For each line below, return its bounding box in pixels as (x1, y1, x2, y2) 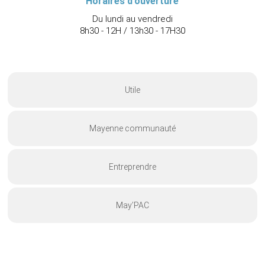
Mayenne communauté (89, 124, 176, 134)
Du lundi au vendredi (92, 14, 173, 25)
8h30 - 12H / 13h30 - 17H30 (79, 25, 185, 37)
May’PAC (115, 201, 149, 211)
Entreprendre (108, 162, 156, 172)
